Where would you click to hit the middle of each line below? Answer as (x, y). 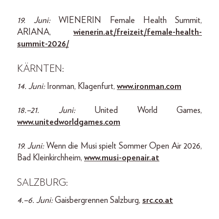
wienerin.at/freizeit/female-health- (138, 32)
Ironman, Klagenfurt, (82, 86)
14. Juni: (32, 86)
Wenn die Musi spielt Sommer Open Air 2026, (124, 146)
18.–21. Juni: (56, 110)
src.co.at (158, 200)
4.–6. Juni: (36, 200)
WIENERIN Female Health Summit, (131, 20)
